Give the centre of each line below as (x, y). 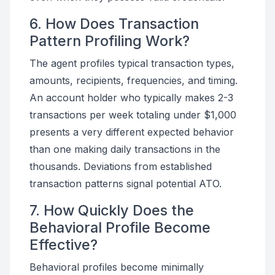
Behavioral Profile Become (120, 227)
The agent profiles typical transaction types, (132, 63)
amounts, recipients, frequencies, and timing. (134, 80)
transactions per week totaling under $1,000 (133, 115)
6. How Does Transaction (114, 24)
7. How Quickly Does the (112, 210)
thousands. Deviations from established (121, 166)
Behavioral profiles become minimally (117, 267)
